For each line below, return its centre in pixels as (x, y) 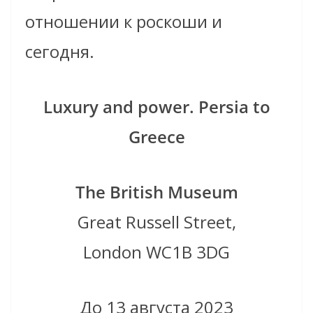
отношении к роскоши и (124, 21)
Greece (156, 136)
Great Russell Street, (156, 221)
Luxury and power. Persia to (156, 106)
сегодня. (60, 51)
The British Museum (156, 191)
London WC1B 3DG (156, 252)
